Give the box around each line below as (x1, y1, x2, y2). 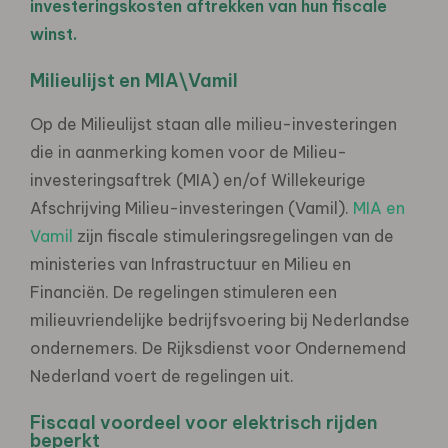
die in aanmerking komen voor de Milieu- (30, 141, 347, 162)
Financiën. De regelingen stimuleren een (30, 281, 337, 302)
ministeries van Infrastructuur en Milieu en (30, 253, 351, 274)
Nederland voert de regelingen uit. (30, 365, 294, 386)
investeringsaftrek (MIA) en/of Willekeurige (30, 169, 366, 190)
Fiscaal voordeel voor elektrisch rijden (30, 410, 378, 434)
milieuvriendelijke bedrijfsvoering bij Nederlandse (30, 309, 410, 330)
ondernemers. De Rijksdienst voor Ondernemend (30, 337, 406, 358)
